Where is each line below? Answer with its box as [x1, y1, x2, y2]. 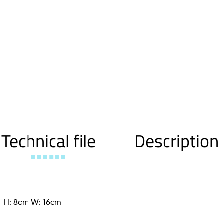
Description [134, 127, 219, 155]
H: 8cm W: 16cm [4, 199, 61, 207]
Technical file [1, 127, 96, 155]
